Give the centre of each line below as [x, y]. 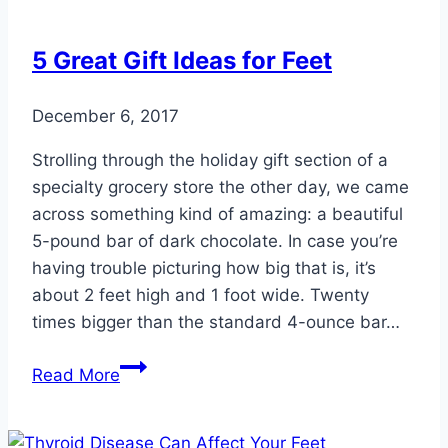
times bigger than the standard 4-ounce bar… [216, 321]
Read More [76, 374]
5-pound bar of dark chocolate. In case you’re [215, 240]
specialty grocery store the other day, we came [220, 186]
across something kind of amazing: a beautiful [217, 213]
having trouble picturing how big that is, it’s [204, 267]
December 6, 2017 [105, 115]
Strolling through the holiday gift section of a [210, 159]
